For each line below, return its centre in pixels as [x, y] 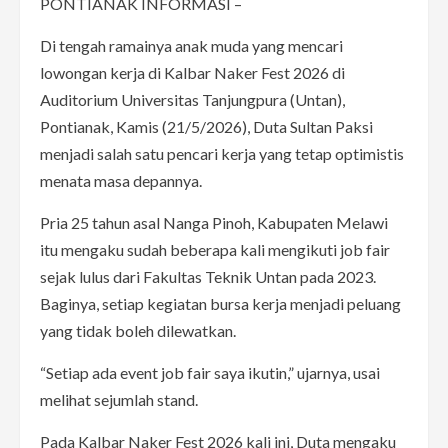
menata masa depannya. [121, 180]
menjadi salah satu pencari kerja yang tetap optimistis [222, 153]
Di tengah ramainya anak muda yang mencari [191, 45]
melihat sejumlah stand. [119, 399]
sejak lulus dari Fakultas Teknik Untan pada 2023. [208, 276]
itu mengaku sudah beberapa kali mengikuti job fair [215, 249]
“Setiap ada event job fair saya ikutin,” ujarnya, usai [210, 372]
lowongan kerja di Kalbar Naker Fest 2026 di [192, 72]
